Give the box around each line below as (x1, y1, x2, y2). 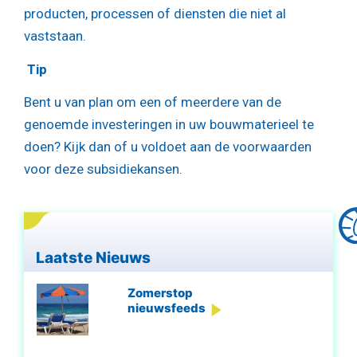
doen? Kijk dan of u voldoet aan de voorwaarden (24, 139, 312, 155)
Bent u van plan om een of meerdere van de (24, 94, 281, 111)
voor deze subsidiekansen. (24, 161, 182, 178)
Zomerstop (127, 284, 193, 300)
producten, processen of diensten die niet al (24, 6, 286, 22)
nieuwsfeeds (127, 300, 206, 316)
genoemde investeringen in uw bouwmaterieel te (24, 116, 314, 133)
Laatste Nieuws (36, 248, 155, 267)
